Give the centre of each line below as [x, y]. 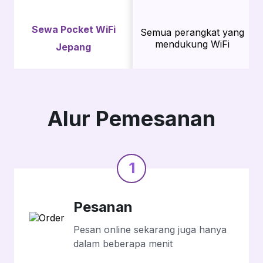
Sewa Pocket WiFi [73, 29]
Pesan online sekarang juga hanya [150, 229]
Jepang [73, 47]
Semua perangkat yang [192, 32]
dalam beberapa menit [123, 243]
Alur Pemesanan [131, 118]
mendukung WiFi [192, 44]
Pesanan [103, 207]
